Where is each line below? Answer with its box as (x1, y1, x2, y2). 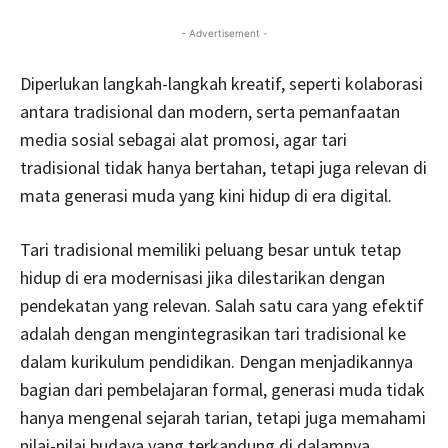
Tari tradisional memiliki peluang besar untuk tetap (20, 237, 401, 261)
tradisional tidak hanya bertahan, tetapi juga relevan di (20, 155, 427, 179)
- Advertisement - (180, 26, 268, 39)
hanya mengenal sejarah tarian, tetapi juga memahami (20, 405, 426, 429)
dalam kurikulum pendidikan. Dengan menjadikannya (20, 349, 413, 373)
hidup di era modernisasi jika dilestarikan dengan (20, 265, 385, 289)
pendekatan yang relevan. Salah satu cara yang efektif (20, 293, 424, 317)
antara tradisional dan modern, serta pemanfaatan (20, 99, 400, 123)
